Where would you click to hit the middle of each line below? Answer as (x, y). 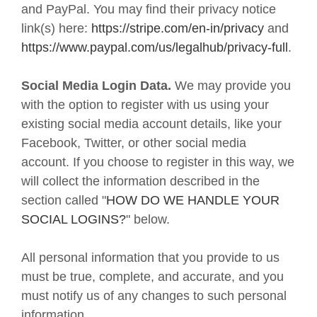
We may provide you (233, 86)
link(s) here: (56, 28)
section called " (64, 200)
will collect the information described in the (140, 181)
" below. (148, 219)
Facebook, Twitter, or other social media (134, 143)
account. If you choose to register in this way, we (158, 162)
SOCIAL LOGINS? (74, 219)
